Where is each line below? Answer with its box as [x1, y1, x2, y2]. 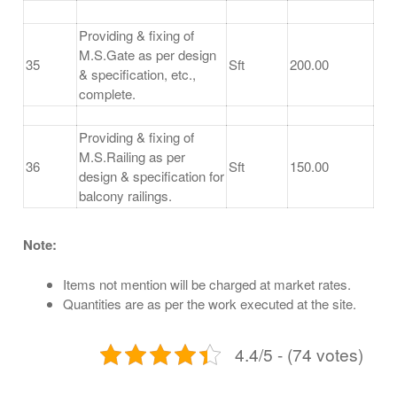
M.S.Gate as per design [79, 45, 216, 65]
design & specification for [79, 167, 224, 186]
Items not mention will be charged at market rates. [63, 274, 351, 293]
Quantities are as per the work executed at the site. [63, 293, 356, 313]
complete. [79, 84, 136, 104]
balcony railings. [79, 186, 172, 206]
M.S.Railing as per [79, 147, 185, 167]
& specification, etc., [79, 65, 196, 84]
